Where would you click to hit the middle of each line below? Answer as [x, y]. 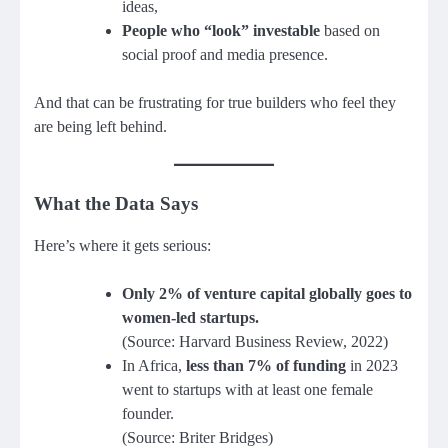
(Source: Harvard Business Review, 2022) [255, 342]
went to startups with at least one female [247, 390]
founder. [148, 414]
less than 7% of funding [266, 366]
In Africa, [154, 366]
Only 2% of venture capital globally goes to [267, 294]
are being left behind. [100, 127]
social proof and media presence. [225, 55]
